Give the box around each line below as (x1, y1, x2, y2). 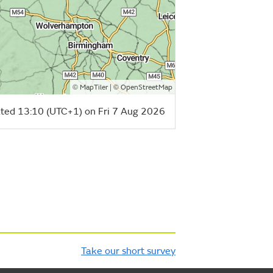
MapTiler (80, 82, 108, 92)
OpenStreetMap (121, 82, 172, 92)
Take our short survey (81, 244, 175, 257)
